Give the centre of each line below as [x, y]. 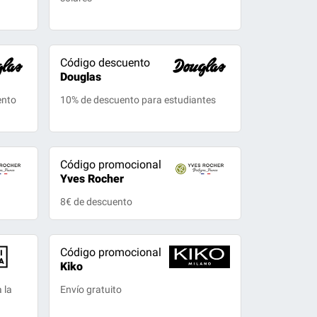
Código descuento [105, 63]
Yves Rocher [92, 179]
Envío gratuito [91, 289]
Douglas [80, 77]
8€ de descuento [96, 202]
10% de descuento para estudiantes [138, 100]
